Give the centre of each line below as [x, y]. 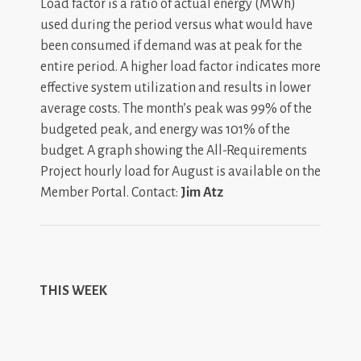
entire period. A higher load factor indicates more [180, 66]
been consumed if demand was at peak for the [171, 46]
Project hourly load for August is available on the [180, 171]
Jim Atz [202, 192]
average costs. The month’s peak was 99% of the [176, 108]
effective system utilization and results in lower [176, 87]
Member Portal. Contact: [109, 192]
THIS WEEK [74, 290]
